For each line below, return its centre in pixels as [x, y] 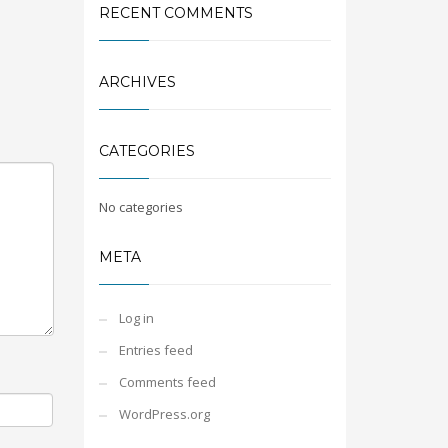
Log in [136, 318]
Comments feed [167, 382]
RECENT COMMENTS [175, 13]
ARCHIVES [137, 82]
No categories [140, 207]
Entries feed [155, 350]
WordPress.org [164, 414]
